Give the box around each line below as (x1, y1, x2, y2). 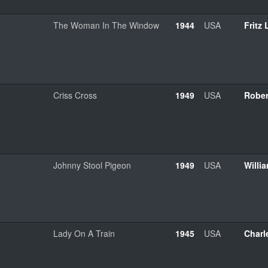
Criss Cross (53, 89, 97, 101)
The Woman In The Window (53, 19, 159, 31)
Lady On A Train (53, 227, 115, 239)
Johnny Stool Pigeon (53, 159, 131, 171)
